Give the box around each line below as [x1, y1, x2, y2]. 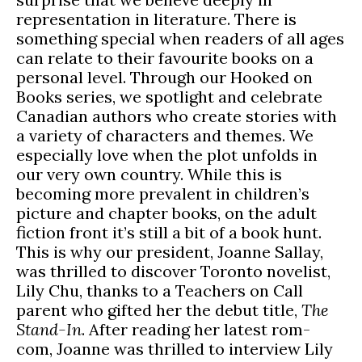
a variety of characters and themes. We [16, 125, 314, 146]
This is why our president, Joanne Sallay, [16, 242, 323, 263]
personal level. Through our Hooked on [16, 67, 313, 88]
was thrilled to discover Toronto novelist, [16, 261, 330, 282]
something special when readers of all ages [16, 28, 344, 49]
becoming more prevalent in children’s [16, 183, 309, 204]
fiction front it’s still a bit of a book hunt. [16, 222, 322, 243]
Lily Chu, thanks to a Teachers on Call [16, 280, 303, 301]
